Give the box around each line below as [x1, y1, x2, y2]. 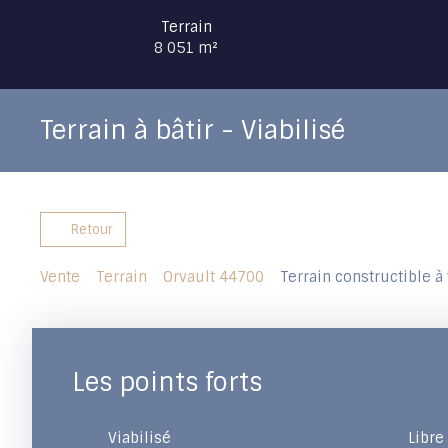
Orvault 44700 [163, 268, 264, 287]
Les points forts [72, 366, 262, 400]
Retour [71, 221, 113, 238]
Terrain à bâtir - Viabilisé [40, 113, 345, 147]
